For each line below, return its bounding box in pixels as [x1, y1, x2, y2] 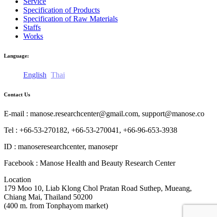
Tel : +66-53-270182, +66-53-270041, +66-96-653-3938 [4, 125, 177, 134]
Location [4, 175, 31, 184]
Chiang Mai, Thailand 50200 [4, 192, 93, 201]
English [23, 70, 46, 79]
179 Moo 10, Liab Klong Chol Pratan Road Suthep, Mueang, [4, 184, 192, 192]
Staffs [23, 23, 41, 31]
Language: [4, 52, 29, 59]
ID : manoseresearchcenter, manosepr [4, 142, 118, 151]
